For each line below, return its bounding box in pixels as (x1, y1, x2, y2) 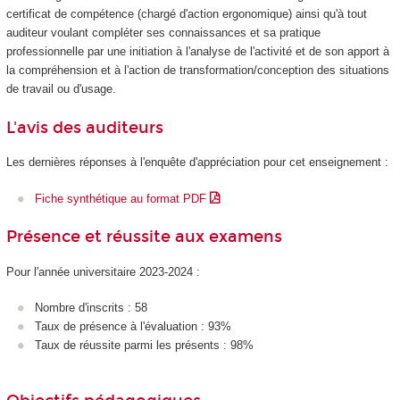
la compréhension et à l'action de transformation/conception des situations (5, 63, 389, 78)
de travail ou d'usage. (5, 82, 120, 96)
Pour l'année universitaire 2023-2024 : (5, 264, 200, 279)
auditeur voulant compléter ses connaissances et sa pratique (5, 26, 321, 40)
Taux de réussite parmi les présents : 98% (35, 338, 254, 353)
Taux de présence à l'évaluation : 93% (35, 320, 231, 334)
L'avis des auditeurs (5, 117, 163, 137)
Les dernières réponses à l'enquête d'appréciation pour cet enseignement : (5, 155, 388, 170)
